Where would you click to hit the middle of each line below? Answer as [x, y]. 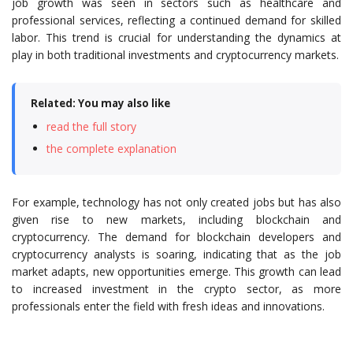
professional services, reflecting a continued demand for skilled [176, 20]
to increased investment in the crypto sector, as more [176, 289]
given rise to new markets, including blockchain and [176, 219]
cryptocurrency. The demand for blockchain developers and [176, 237]
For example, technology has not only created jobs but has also [176, 202]
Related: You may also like [100, 103]
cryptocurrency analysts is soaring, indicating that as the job [176, 254]
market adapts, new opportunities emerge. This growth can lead [176, 271]
